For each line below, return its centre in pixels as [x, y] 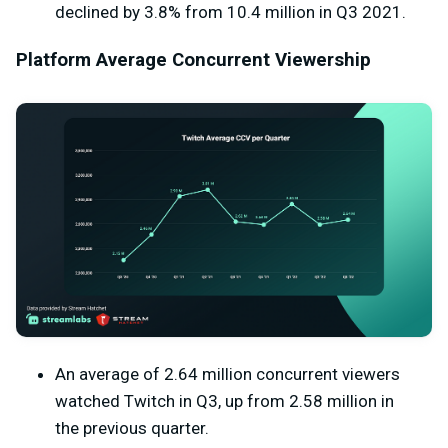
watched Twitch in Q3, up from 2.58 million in [224, 401]
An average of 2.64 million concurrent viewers [227, 374]
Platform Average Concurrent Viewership [193, 59]
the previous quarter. [132, 428]
